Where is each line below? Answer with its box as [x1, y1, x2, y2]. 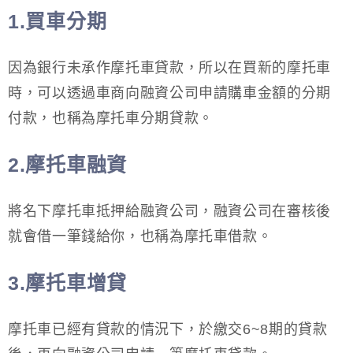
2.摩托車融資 [8, 153, 128, 176]
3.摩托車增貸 [8, 271, 128, 294]
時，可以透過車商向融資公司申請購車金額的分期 [8, 84, 331, 101]
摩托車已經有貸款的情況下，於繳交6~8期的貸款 [8, 321, 328, 337]
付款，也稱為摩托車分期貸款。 [8, 110, 214, 126]
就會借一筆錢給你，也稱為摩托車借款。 [8, 228, 273, 244]
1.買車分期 [8, 9, 107, 32]
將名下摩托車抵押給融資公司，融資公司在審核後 [8, 203, 331, 219]
